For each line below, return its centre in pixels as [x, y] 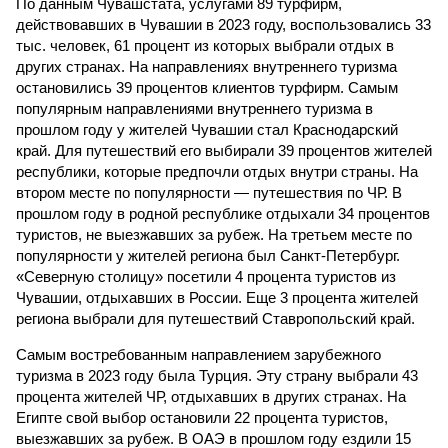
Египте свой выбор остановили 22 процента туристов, [202, 417]
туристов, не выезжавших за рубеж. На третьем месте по [214, 234]
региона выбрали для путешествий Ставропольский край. [215, 318]
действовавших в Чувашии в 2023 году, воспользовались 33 [223, 24]
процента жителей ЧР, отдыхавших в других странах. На [211, 396]
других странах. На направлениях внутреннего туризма [206, 66]
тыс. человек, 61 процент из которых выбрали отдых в [205, 45]
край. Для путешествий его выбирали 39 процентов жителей [224, 150]
